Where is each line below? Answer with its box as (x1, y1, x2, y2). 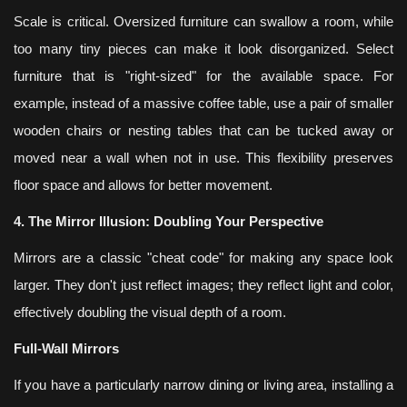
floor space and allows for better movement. (14, 177, 273, 193)
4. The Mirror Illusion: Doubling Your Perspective (14, 213, 323, 229)
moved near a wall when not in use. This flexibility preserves (14, 150, 393, 165)
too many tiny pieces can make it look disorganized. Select (14, 41, 393, 56)
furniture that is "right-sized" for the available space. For (14, 68, 393, 84)
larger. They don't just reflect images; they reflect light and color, (14, 277, 393, 293)
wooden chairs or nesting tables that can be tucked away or (14, 123, 393, 138)
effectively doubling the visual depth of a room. (14, 304, 286, 320)
